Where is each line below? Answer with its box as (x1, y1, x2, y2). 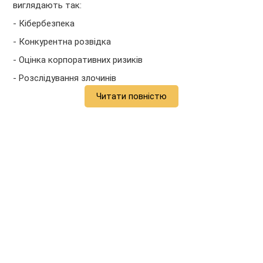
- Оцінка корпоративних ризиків (13, 55, 143, 66)
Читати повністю (96, 91, 167, 102)
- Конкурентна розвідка (13, 36, 112, 48)
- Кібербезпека (13, 18, 75, 29)
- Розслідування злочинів (13, 73, 117, 84)
